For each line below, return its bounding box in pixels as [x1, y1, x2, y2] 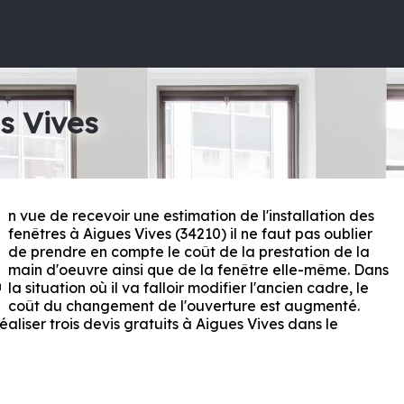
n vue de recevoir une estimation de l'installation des [8, 206, 375, 225]
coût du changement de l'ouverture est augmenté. [8, 296, 361, 315]
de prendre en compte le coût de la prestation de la [8, 242, 371, 261]
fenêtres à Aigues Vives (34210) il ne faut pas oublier [8, 224, 373, 243]
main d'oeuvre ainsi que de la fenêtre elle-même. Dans [8, 260, 390, 279]
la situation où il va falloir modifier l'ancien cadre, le [8, 278, 370, 297]
